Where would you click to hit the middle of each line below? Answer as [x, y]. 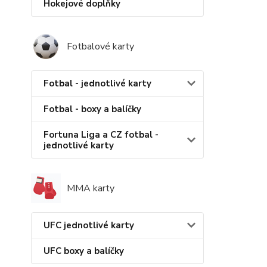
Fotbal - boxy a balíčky [92, 109]
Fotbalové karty [100, 46]
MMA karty [91, 188]
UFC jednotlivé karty [89, 225]
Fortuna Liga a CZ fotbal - [101, 135]
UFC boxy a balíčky [84, 251]
